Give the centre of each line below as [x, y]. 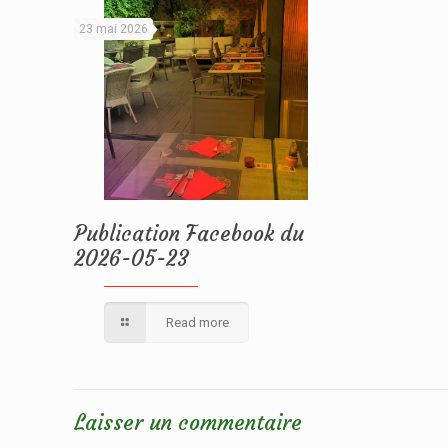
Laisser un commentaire [188, 423]
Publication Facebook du [189, 234]
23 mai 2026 [113, 29]
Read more [198, 323]
